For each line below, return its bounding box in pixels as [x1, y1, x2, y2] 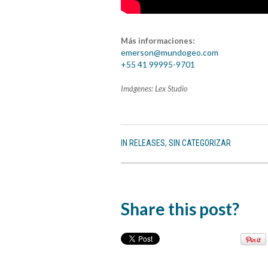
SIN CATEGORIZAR [169, 138, 231, 148]
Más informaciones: [121, 35, 194, 45]
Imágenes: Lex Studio [121, 83, 188, 93]
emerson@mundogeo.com [121, 47, 218, 57]
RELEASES [129, 138, 165, 148]
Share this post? [121, 198, 239, 219]
